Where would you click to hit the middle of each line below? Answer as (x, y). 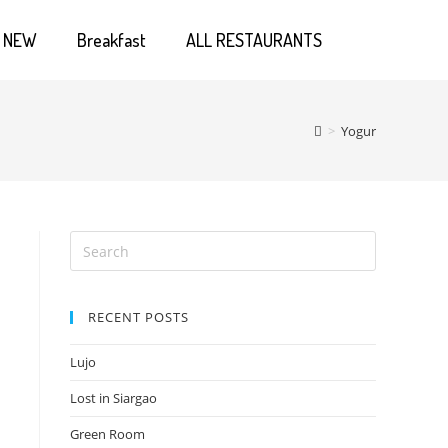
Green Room (107, 434)
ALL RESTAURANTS (253, 39)
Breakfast (111, 39)
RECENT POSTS (138, 317)
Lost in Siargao (113, 398)
